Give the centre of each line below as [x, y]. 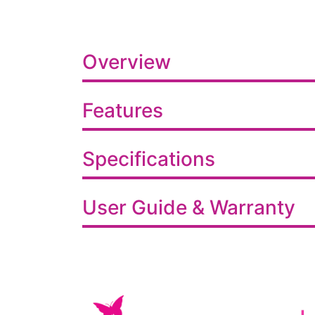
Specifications [149, 159]
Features [123, 110]
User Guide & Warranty [189, 207]
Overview [127, 62]
